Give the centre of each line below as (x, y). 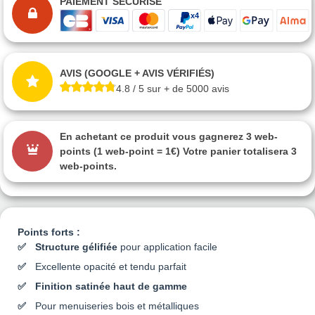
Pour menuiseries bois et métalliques (117, 306)
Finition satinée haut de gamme (111, 286)
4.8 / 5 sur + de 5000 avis (173, 89)
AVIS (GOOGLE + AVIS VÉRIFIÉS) (137, 73)
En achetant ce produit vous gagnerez (153, 136)
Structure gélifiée (76, 246)
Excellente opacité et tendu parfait (111, 266)
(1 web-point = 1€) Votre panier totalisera (191, 151)
